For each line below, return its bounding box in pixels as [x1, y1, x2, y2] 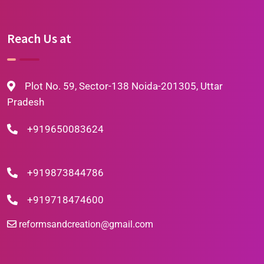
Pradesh [7, 96, 44, 108]
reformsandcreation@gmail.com [19, 219, 153, 230]
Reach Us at [7, 30, 71, 47]
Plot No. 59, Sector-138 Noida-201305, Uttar [22, 80, 223, 93]
